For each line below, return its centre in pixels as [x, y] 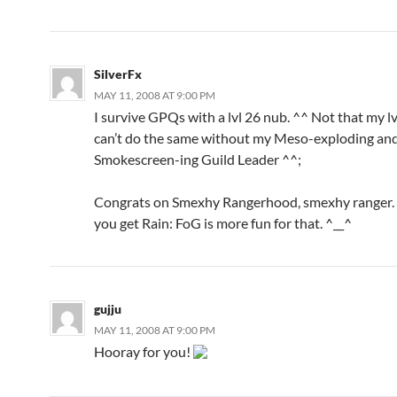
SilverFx [118, 74]
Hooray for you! [144, 351]
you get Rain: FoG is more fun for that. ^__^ [223, 222]
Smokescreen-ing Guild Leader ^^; [198, 159]
